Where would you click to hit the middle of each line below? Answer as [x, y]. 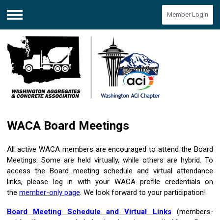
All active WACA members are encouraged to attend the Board [110, 150]
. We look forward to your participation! [143, 193]
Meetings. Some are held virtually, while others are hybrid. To [110, 160]
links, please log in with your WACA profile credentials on [110, 182]
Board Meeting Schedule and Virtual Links [89, 212]
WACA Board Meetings [68, 126]
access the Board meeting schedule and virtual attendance [110, 171]
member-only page [50, 193]
